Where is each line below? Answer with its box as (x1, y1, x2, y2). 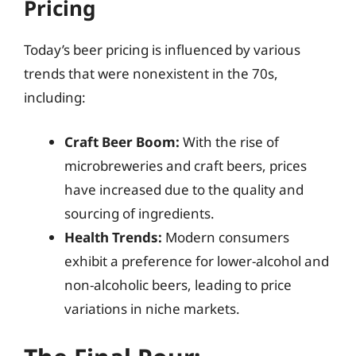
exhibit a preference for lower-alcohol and (64, 251, 329, 270)
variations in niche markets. (64, 299, 240, 318)
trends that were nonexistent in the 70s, (24, 64, 278, 83)
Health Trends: (64, 227, 162, 246)
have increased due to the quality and (64, 180, 304, 199)
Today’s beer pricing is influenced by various (24, 41, 300, 59)
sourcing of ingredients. (64, 203, 215, 222)
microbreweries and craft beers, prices (64, 156, 307, 175)
